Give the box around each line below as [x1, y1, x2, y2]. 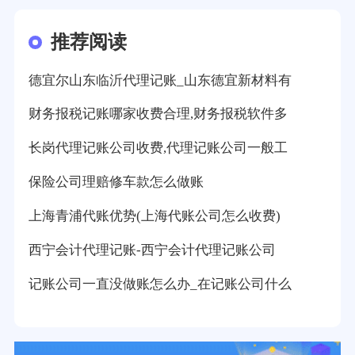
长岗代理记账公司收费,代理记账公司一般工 [28, 140, 288, 156]
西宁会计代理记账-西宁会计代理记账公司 [28, 242, 276, 258]
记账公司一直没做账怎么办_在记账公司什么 [28, 277, 292, 292]
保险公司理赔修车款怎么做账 [28, 174, 204, 190]
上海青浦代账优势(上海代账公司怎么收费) [28, 208, 281, 224]
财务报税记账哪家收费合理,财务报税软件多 [28, 106, 288, 122]
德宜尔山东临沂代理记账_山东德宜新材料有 [28, 72, 292, 88]
